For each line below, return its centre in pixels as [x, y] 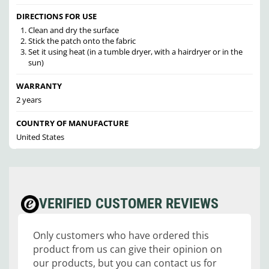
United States [40, 137]
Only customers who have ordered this [121, 236]
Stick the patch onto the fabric [82, 41]
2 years [29, 100]
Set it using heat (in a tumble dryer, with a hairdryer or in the [135, 52]
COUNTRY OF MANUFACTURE [72, 123]
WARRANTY [39, 86]
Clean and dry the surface [73, 30]
